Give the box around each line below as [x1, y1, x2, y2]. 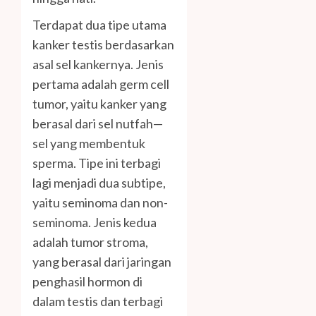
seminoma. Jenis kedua [32, 214, 157, 230]
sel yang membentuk [32, 135, 145, 151]
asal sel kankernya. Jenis [32, 56, 164, 72]
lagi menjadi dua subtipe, [32, 174, 166, 190]
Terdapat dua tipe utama [32, 16, 166, 32]
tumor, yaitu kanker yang [32, 95, 166, 111]
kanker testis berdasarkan [32, 36, 174, 52]
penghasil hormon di [32, 273, 142, 289]
